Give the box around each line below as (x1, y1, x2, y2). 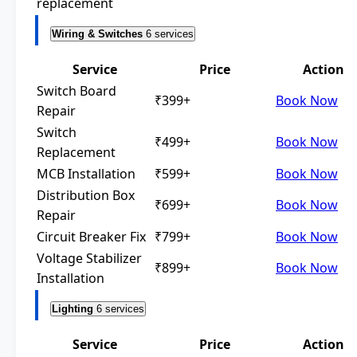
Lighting (52, 303, 93, 316)
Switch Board (37, 82, 116, 100)
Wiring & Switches (52, 28, 143, 41)
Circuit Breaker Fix (37, 228, 146, 246)
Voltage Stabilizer (37, 249, 142, 268)
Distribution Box (37, 186, 135, 205)
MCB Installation (37, 165, 135, 183)
